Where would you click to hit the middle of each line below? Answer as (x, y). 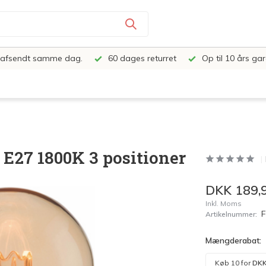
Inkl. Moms (223, 203)
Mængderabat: (233, 240)
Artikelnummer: (231, 214)
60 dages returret (141, 58)
